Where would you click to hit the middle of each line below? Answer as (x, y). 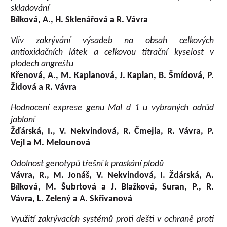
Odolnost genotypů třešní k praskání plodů (87, 164)
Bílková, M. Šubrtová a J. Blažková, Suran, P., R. (112, 187)
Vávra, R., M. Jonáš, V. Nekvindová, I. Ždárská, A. (112, 176)
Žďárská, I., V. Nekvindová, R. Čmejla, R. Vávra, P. (112, 131)
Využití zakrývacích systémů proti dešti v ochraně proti (112, 220)
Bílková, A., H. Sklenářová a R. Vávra (80, 20)
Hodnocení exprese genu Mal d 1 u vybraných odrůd (112, 108)
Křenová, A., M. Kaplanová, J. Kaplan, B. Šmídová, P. (112, 76)
